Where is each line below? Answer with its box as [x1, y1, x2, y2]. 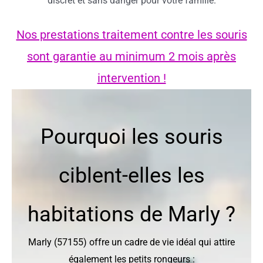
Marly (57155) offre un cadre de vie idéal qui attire [28, 236, 235, 248]
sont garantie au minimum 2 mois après [27, 49, 236, 63]
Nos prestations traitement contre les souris [16, 27, 247, 42]
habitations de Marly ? [28, 201, 235, 227]
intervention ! [97, 70, 166, 85]
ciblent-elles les [58, 163, 205, 188]
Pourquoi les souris [40, 124, 223, 149]
